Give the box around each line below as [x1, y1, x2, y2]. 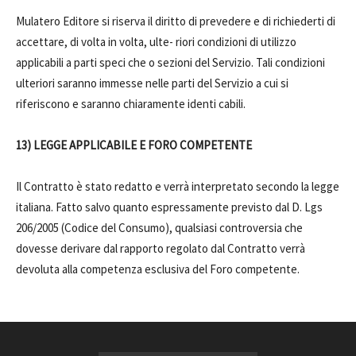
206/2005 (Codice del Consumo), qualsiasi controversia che [16, 220, 303, 235]
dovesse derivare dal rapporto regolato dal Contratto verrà [16, 241, 305, 256]
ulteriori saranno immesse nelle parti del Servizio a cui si [16, 75, 288, 91]
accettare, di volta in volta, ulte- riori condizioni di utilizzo [16, 34, 296, 49]
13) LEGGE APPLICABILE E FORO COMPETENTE [16, 137, 254, 153]
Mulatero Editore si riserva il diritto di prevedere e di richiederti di [16, 14, 335, 29]
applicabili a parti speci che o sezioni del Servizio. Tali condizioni [16, 55, 325, 70]
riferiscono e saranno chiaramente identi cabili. [16, 96, 246, 111]
